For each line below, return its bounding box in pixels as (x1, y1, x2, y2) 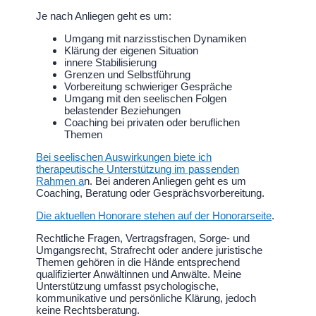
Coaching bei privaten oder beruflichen (64, 116, 241, 128)
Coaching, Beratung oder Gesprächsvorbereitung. (36, 186, 265, 199)
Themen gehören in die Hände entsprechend (36, 255, 241, 268)
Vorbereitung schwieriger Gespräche (64, 80, 233, 92)
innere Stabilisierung (64, 56, 157, 68)
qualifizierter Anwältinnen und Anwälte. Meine (36, 267, 242, 280)
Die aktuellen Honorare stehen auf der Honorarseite (36, 209, 272, 221)
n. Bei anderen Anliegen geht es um (84, 174, 247, 187)
